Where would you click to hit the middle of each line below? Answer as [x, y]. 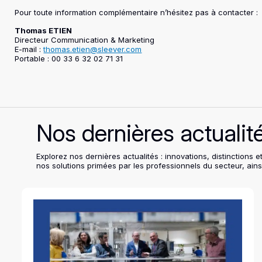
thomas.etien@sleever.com [93, 49]
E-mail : [29, 49]
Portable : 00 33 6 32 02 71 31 [69, 58]
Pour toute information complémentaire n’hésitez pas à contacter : [137, 12]
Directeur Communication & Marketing [85, 40]
